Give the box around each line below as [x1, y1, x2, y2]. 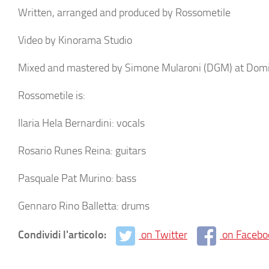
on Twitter [141, 228, 187, 241]
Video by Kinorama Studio [18, 34, 132, 47]
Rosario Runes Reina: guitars [18, 144, 146, 157]
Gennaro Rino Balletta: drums [18, 199, 150, 213]
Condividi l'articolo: [18, 228, 109, 241]
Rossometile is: [18, 89, 85, 102]
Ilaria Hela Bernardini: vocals [18, 116, 145, 130]
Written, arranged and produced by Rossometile [18, 6, 231, 19]
